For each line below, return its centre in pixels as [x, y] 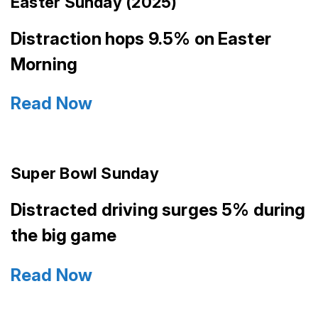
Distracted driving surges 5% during [158, 210]
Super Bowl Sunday [85, 174]
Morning [44, 64]
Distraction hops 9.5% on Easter [141, 38]
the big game [64, 236]
